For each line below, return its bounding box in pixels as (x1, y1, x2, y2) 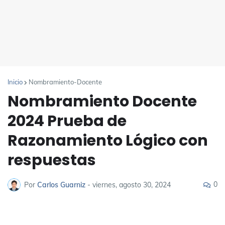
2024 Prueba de (8, 110, 127, 132)
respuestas (8, 150, 96, 171)
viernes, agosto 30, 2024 (92, 180, 171, 189)
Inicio (8, 78, 23, 86)
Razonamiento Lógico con (8, 130, 208, 151)
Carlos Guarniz (37, 180, 85, 189)
